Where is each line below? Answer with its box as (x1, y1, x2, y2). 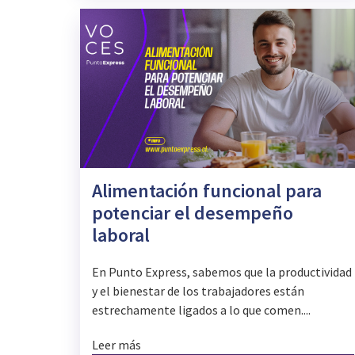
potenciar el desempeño (92, 200, 293, 226)
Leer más (92, 337, 141, 353)
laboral (92, 223, 150, 248)
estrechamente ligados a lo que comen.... (92, 302, 311, 319)
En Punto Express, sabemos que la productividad (92, 264, 352, 281)
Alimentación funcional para (92, 178, 322, 204)
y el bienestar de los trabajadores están (92, 283, 304, 300)
